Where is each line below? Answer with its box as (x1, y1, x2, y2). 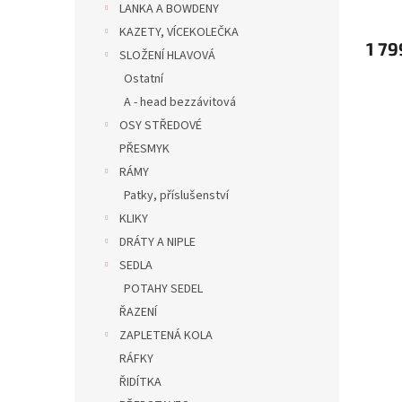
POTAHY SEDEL (124, 280, 203, 298)
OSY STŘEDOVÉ (119, 117, 202, 135)
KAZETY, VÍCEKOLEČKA (119, 23, 239, 41)
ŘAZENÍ (119, 303, 157, 321)
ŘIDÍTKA (119, 373, 162, 391)
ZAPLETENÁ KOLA (119, 327, 213, 345)
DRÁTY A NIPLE (119, 233, 196, 251)
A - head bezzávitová (124, 93, 236, 111)
